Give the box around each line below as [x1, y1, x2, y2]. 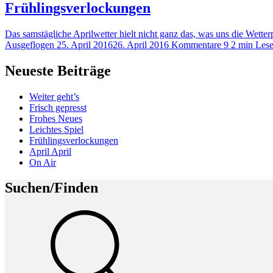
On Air [29, 157, 56, 168]
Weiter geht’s [29, 91, 79, 102]
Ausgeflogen [5, 39, 54, 50]
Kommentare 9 [171, 39, 231, 50]
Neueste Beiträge [5, 62, 111, 79]
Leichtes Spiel [29, 124, 83, 135]
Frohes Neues [29, 113, 82, 124]
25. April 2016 [57, 39, 113, 50]
